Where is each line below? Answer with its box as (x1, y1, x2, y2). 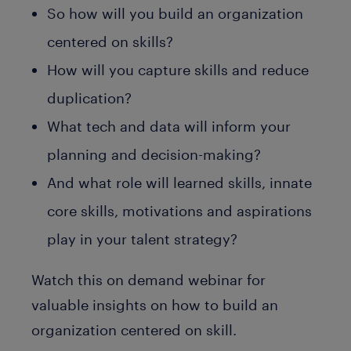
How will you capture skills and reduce (47, 61, 309, 78)
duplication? (47, 89, 132, 107)
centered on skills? (47, 33, 173, 50)
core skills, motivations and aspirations (47, 202, 312, 219)
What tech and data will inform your (47, 118, 291, 135)
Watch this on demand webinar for (31, 271, 266, 288)
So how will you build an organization (47, 5, 303, 22)
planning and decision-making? (47, 146, 261, 163)
